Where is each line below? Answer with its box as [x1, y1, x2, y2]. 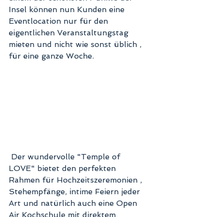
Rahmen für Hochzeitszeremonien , [9, 175, 144, 185]
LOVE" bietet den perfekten [9, 164, 118, 173]
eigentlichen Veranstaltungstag [9, 28, 131, 38]
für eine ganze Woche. [9, 51, 99, 61]
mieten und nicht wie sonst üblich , [9, 40, 144, 49]
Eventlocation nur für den [9, 16, 110, 26]
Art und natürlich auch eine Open [9, 199, 139, 208]
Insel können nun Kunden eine [9, 5, 127, 15]
